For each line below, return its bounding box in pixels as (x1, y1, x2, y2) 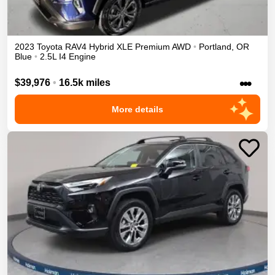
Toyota (37, 41, 63, 52)
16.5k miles (59, 77, 110, 88)
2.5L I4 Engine (40, 51, 96, 61)
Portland (199, 41, 231, 52)
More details (112, 104, 163, 114)
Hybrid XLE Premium (89, 41, 170, 52)
